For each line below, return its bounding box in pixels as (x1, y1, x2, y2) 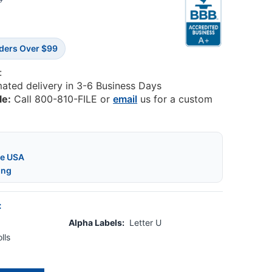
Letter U (129, 217, 162, 228)
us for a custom (137, 93, 213, 106)
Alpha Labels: (69, 217, 125, 228)
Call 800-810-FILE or (11, 93, 114, 106)
